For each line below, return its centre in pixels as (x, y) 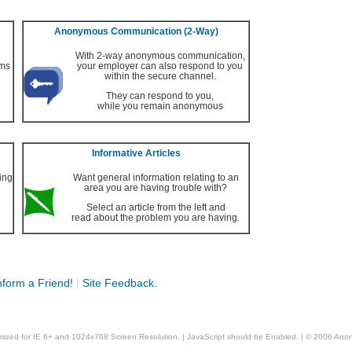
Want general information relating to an (156, 177)
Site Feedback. (120, 283)
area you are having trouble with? (156, 187)
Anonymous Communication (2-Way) (136, 31)
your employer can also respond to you (160, 66)
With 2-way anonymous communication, (160, 55)
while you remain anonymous (160, 106)
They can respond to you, (160, 95)
